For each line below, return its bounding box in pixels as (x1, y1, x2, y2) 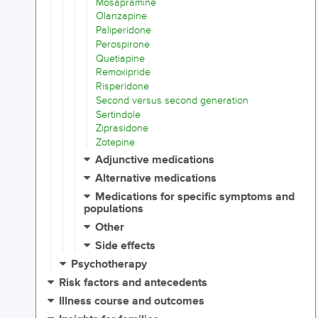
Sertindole (96, 108, 141, 121)
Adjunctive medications (95, 153, 215, 168)
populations (84, 202, 143, 217)
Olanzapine (96, 10, 147, 23)
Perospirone (96, 38, 150, 50)
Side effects (95, 238, 156, 254)
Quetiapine (96, 52, 145, 65)
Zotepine (96, 136, 135, 149)
